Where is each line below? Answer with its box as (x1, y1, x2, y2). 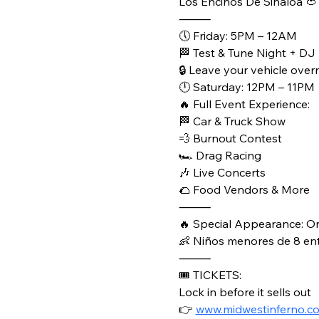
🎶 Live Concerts (178, 165, 266, 179)
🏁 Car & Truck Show (178, 114, 286, 128)
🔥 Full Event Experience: (178, 97, 310, 111)
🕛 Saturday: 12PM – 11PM (178, 80, 315, 94)
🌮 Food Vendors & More (178, 182, 310, 197)
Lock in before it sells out (178, 285, 311, 299)
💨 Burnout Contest (178, 131, 282, 145)
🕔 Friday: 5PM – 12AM (178, 28, 297, 43)
